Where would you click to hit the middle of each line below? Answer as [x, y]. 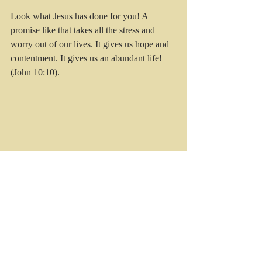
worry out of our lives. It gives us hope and [91, 44]
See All [175, 236]
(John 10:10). [35, 73]
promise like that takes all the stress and [84, 30]
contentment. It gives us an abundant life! [87, 58]
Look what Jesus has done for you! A [80, 16]
